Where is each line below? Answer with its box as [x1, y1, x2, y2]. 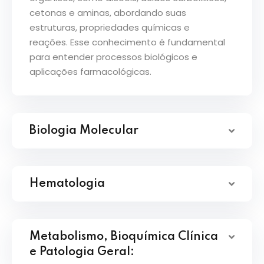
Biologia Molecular [29, 124, 138, 137]
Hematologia [29, 177, 105, 190]
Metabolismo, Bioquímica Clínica [29, 230, 218, 243]
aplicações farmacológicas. [29, 65, 151, 78]
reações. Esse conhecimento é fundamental [29, 35, 225, 48]
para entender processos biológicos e [29, 50, 197, 63]
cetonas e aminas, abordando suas [29, 6, 186, 19]
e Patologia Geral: [29, 246, 134, 258]
